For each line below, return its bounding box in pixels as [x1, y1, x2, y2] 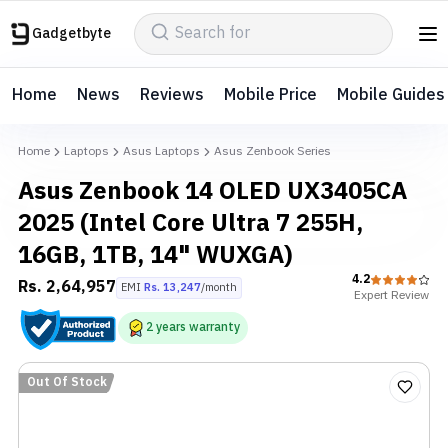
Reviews [140, 82, 204, 109]
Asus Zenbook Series [214, 142, 331, 161]
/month [201, 279, 237, 297]
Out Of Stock [27, 373, 107, 392]
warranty [186, 318, 240, 337]
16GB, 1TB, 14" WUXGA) [18, 236, 293, 276]
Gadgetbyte [32, 22, 111, 45]
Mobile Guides [337, 82, 445, 109]
